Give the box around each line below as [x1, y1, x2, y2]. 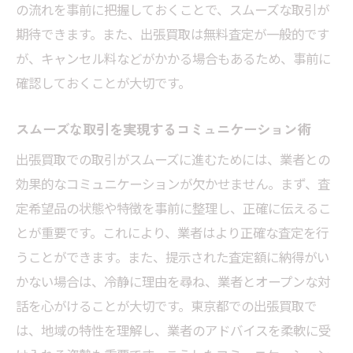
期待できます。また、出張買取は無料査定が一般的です [16, 24, 329, 44]
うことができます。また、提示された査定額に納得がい [16, 247, 329, 267]
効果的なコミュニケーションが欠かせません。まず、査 [16, 174, 330, 194]
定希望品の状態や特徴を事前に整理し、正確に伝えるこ [16, 199, 331, 218]
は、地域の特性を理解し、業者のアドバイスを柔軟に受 [16, 321, 331, 340]
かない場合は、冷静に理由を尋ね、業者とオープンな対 [16, 272, 330, 292]
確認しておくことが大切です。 [16, 73, 191, 93]
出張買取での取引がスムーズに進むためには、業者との [16, 150, 330, 169]
